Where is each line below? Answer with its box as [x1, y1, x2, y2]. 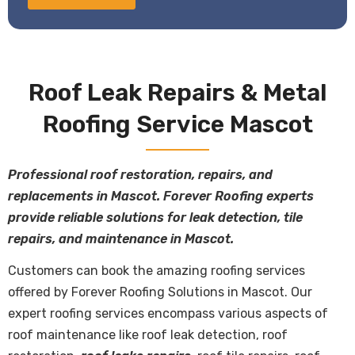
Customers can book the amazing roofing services [8, 263, 305, 279]
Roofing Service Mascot [42, 110, 313, 139]
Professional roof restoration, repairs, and [8, 167, 273, 183]
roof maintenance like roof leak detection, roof [8, 327, 288, 343]
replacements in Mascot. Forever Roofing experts [8, 189, 314, 204]
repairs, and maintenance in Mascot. [8, 231, 234, 247]
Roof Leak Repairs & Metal [28, 78, 327, 108]
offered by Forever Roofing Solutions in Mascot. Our [8, 284, 312, 300]
